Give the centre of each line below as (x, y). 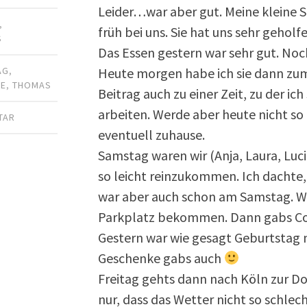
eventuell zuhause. (152, 134)
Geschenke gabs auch (161, 258)
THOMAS (32, 85)
